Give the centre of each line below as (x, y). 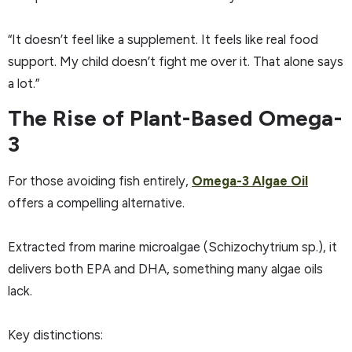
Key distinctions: (55, 334)
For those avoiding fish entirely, (100, 180)
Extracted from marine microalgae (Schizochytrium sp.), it (172, 246)
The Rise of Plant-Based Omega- (175, 117)
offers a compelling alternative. (96, 202)
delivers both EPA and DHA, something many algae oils (165, 268)
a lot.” (24, 83)
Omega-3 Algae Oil (250, 180)
